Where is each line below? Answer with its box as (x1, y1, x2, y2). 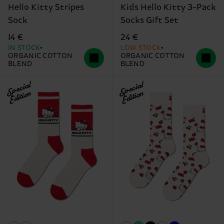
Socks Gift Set (120, 15, 178, 26)
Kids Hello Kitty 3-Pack (120, 2, 216, 13)
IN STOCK (8, 44, 41, 52)
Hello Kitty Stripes (8, 2, 84, 13)
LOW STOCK (120, 44, 162, 52)
